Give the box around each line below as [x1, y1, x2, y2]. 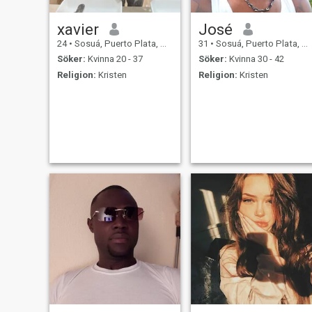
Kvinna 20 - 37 [85, 54, 143, 65]
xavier [56, 19, 99, 38]
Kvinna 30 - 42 [226, 54, 284, 65]
